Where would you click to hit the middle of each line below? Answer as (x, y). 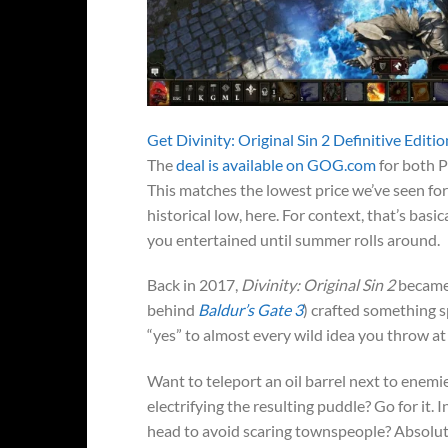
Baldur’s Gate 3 (250, 310)
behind (172, 310)
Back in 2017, (194, 285)
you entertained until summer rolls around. (293, 239)
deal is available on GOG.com (276, 164)
